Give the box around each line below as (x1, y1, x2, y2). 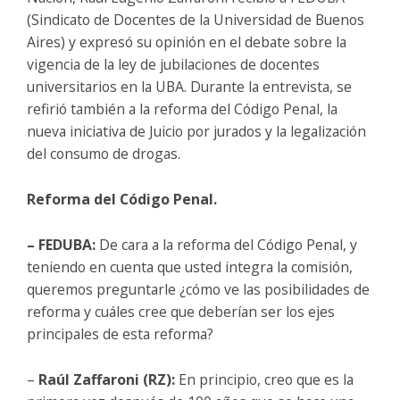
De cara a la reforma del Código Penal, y (99, 234, 357, 254)
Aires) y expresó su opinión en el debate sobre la (27, 31, 346, 52)
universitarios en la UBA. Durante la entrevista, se (27, 76, 352, 96)
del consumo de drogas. (27, 143, 180, 163)
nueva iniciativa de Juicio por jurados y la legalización (27, 121, 366, 141)
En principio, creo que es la (175, 369, 354, 389)
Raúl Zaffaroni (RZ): (38, 369, 175, 389)
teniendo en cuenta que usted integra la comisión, (27, 256, 353, 277)
